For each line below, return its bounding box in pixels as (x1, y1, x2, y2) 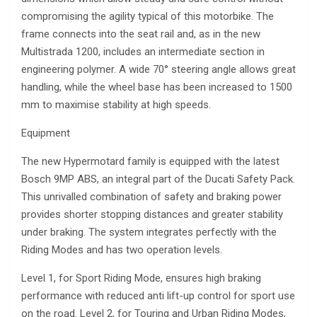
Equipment (21, 127, 70, 140)
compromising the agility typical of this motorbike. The (21, 10, 274, 23)
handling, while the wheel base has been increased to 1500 (21, 81, 292, 94)
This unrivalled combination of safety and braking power (21, 190, 282, 204)
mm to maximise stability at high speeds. (21, 98, 211, 112)
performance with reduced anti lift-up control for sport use (21, 289, 295, 303)
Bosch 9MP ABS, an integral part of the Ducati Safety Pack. (21, 173, 295, 186)
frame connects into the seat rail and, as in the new (21, 28, 260, 41)
